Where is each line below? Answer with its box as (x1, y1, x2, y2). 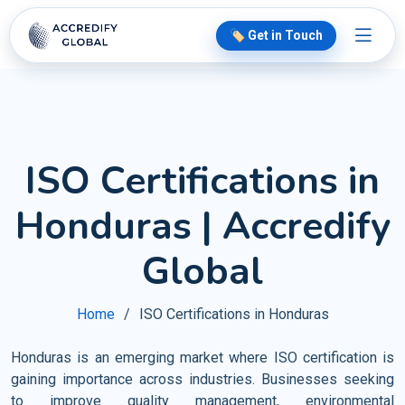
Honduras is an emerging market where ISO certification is (11, 349, 394, 366)
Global (142, 246, 263, 297)
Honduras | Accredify (14, 201, 391, 252)
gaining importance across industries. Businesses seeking (11, 371, 394, 388)
